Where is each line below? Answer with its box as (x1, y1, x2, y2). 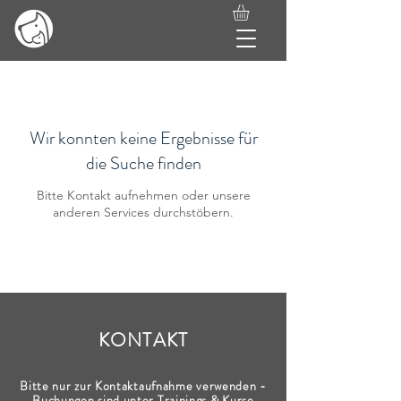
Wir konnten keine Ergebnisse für (29, 125, 258, 152)
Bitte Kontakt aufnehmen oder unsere (36, 187, 251, 204)
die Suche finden (85, 150, 201, 177)
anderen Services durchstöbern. (53, 204, 234, 221)
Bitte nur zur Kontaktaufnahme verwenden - (20, 377, 267, 396)
